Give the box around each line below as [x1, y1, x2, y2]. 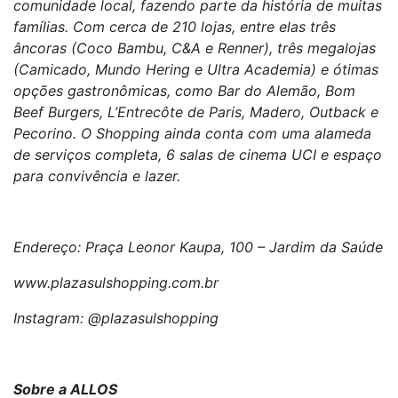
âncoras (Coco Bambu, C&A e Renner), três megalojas [13, 39, 376, 57]
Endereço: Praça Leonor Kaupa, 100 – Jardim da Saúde [13, 238, 383, 256]
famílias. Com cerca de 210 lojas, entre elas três [13, 18, 336, 36]
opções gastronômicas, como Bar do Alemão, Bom [13, 82, 355, 99]
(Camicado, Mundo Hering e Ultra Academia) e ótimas [13, 60, 378, 78]
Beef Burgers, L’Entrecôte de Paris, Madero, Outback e [13, 103, 378, 121]
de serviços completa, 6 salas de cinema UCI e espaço [13, 146, 382, 163]
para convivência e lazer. [13, 167, 180, 185]
